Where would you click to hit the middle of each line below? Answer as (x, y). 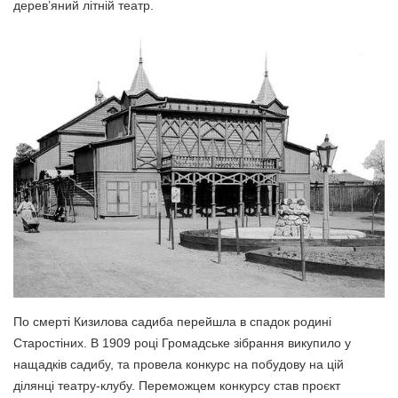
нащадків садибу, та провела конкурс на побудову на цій (179, 364)
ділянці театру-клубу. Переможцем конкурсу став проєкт (177, 385)
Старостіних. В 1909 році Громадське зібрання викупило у (182, 342)
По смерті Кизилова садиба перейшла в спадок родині (172, 321)
